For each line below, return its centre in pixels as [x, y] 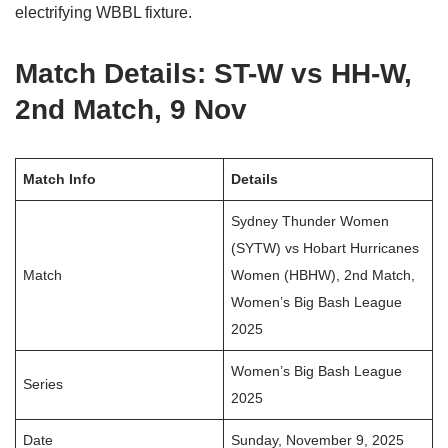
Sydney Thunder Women [310, 220]
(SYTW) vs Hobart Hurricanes [325, 247]
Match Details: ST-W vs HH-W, [213, 73]
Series [43, 383]
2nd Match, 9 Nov [131, 109]
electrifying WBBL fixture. [103, 12]
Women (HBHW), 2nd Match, [323, 274]
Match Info [60, 178]
